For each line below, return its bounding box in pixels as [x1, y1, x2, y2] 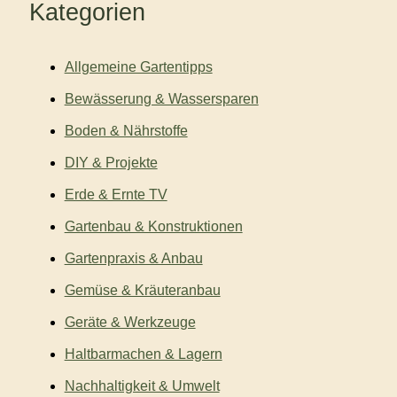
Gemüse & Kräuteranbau [64, 282, 221, 298]
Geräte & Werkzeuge [64, 314, 196, 330]
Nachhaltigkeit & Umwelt [64, 378, 220, 393]
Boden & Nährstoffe [64, 122, 188, 138]
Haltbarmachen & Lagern [64, 346, 222, 362]
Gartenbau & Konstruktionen [64, 218, 243, 234]
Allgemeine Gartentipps [64, 58, 213, 74]
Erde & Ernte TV [64, 186, 167, 202]
